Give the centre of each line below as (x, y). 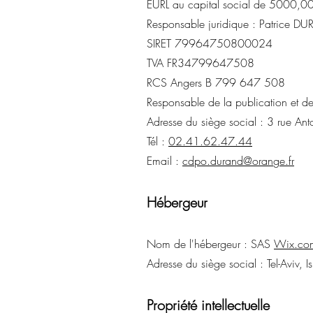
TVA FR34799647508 (201, 63)
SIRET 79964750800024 (210, 43)
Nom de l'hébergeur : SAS (210, 244)
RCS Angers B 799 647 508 (216, 82)
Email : (165, 161)
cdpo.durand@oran (228, 161)
